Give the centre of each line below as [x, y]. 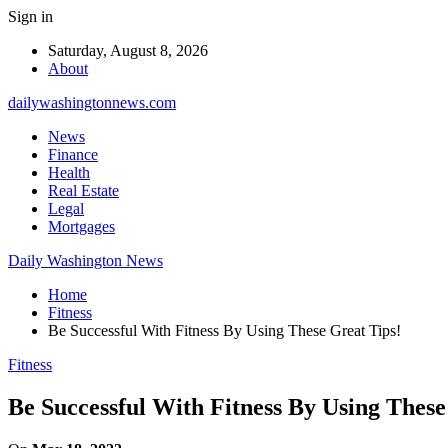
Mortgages [81, 226]
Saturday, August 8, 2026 [128, 50]
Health [69, 172]
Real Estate [83, 190]
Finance [73, 154]
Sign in [30, 16]
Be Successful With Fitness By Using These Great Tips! [224, 330]
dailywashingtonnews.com [92, 102]
